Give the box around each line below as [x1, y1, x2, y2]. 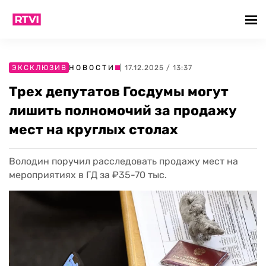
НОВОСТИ [69, 64, 115, 72]
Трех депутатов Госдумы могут [9, 83, 229, 100]
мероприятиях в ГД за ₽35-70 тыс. [9, 169, 167, 180]
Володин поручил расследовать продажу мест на [9, 156, 238, 167]
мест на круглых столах [9, 121, 178, 138]
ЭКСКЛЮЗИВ [12, 64, 67, 72]
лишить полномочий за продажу [9, 102, 237, 119]
